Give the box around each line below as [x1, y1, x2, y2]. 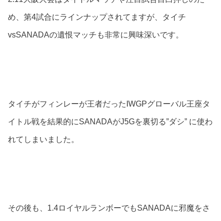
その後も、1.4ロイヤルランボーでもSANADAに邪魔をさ [8, 203, 210, 212]
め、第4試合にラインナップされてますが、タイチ [8, 13, 186, 22]
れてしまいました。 [8, 135, 79, 144]
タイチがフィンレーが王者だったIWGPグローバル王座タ [8, 99, 210, 108]
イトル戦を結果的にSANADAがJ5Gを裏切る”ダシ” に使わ [8, 117, 213, 126]
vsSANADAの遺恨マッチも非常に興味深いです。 [8, 31, 184, 39]
